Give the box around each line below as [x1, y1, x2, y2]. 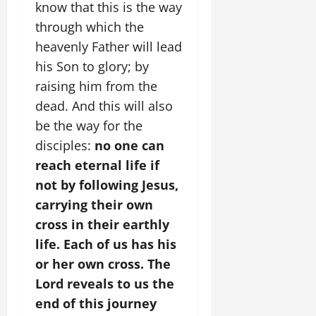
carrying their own [35, 196, 153, 213]
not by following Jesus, [35, 176, 178, 193]
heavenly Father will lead [35, 38, 182, 55]
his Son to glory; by [35, 58, 149, 75]
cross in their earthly [35, 216, 169, 233]
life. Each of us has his [35, 236, 176, 253]
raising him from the [35, 78, 157, 95]
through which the [35, 18, 144, 35]
